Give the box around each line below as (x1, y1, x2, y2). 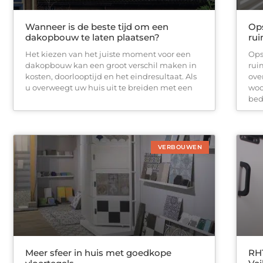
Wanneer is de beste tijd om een (25, 21, 168, 33)
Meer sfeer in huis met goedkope (25, 247, 171, 258)
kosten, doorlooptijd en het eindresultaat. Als (25, 72, 197, 82)
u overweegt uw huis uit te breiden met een (25, 83, 193, 93)
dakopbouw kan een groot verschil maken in (25, 60, 197, 70)
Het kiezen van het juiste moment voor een (25, 49, 191, 59)
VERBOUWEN (157, 143, 202, 151)
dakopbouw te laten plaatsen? (25, 32, 160, 43)
